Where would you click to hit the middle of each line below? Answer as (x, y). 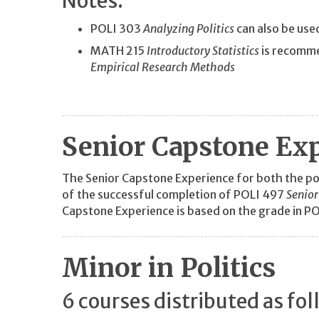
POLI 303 (117, 28)
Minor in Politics (169, 268)
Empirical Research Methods (163, 67)
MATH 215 (119, 51)
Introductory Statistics (203, 51)
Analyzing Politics (189, 28)
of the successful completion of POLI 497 (174, 194)
